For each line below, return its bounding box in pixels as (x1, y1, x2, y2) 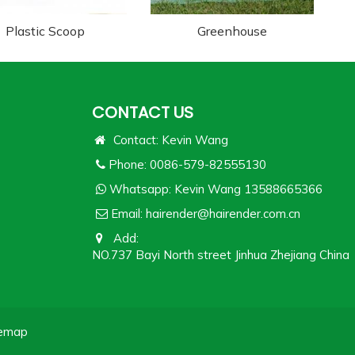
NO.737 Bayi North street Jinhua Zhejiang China (92, 247, 349, 263)
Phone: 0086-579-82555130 (105, 157, 269, 173)
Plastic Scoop (5, 23, 85, 40)
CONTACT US (92, 101, 193, 124)
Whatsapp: (106, 181, 174, 197)
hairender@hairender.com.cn (146, 206, 300, 222)
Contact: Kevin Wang (107, 132, 229, 148)
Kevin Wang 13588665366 (174, 181, 323, 197)
